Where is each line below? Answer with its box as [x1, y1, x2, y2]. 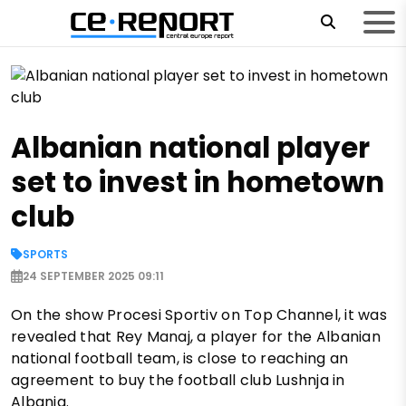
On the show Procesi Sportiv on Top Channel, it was [11, 304, 388, 325]
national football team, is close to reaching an [11, 347, 349, 369]
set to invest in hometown [11, 161, 384, 202]
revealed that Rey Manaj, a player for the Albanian [11, 325, 382, 347]
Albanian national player [11, 127, 370, 168]
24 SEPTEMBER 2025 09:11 [23, 267, 164, 284]
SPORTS [23, 246, 68, 262]
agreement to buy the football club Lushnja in [11, 369, 345, 391]
